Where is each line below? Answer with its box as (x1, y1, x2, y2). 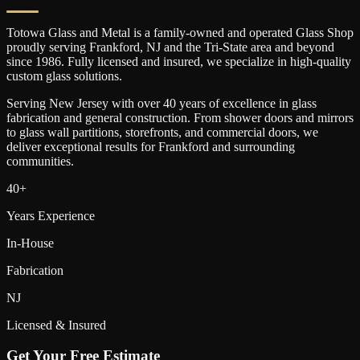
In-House (6, 235, 54, 250)
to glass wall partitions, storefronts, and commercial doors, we (6, 125, 318, 139)
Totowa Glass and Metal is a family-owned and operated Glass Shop (6, 25, 354, 39)
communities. (6, 153, 74, 168)
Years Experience (6, 208, 95, 223)
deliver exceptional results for (6, 139, 158, 153)
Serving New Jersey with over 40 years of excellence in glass (6, 96, 317, 110)
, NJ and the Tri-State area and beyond (140, 39, 334, 54)
